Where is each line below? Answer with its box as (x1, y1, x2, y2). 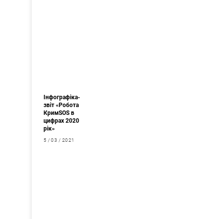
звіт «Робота (43, 101, 79, 109)
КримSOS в (43, 109, 74, 116)
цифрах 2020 (43, 117, 79, 124)
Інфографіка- (43, 93, 80, 101)
